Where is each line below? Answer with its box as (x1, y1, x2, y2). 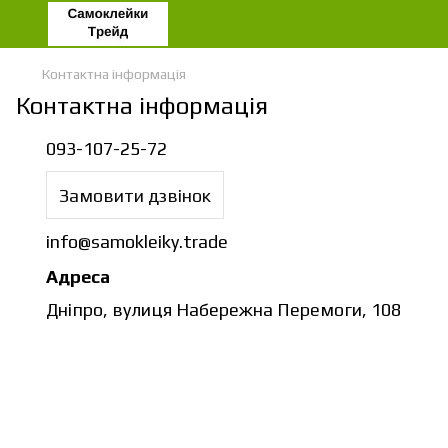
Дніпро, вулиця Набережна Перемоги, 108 (46, 299, 401, 320)
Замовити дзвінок (59, 184, 211, 206)
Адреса (46, 266, 110, 287)
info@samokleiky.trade (46, 231, 228, 252)
